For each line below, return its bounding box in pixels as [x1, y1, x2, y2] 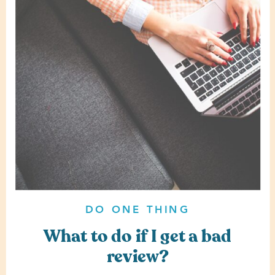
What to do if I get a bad [43, 224, 232, 248]
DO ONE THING [85, 201, 190, 219]
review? [106, 244, 169, 268]
